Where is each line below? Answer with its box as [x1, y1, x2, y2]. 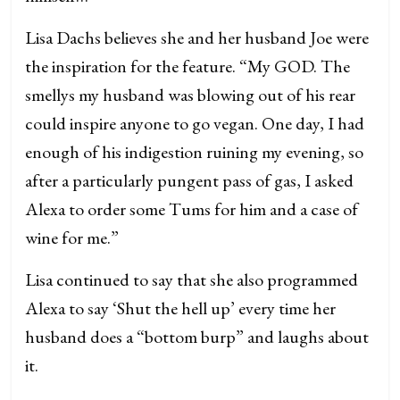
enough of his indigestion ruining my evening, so [25, 139, 364, 163]
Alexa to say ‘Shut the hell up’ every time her [25, 296, 337, 320]
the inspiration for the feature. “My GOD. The [25, 54, 351, 78]
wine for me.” [25, 225, 120, 249]
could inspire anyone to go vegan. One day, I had [25, 111, 365, 135]
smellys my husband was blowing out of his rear [25, 82, 356, 106]
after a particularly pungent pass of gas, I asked [25, 168, 354, 192]
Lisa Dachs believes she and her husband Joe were [25, 25, 370, 49]
